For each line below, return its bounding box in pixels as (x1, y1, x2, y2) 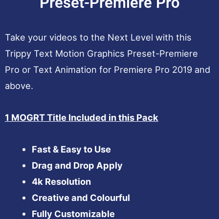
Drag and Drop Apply (31, 159, 123, 171)
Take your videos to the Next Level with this (5, 31, 192, 43)
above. (5, 80, 33, 91)
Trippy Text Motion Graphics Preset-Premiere (5, 47, 198, 59)
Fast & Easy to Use (31, 143, 111, 154)
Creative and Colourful (31, 192, 130, 203)
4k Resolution (31, 175, 91, 187)
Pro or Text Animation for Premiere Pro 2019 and (5, 64, 210, 75)
